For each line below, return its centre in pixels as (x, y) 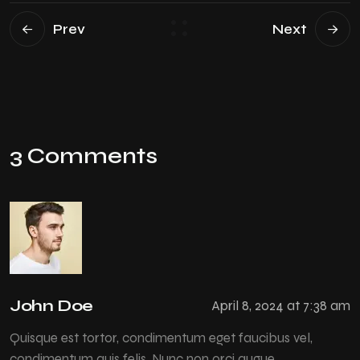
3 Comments (84, 155)
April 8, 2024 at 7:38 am (281, 306)
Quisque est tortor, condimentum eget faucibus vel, (161, 337)
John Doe (51, 305)
